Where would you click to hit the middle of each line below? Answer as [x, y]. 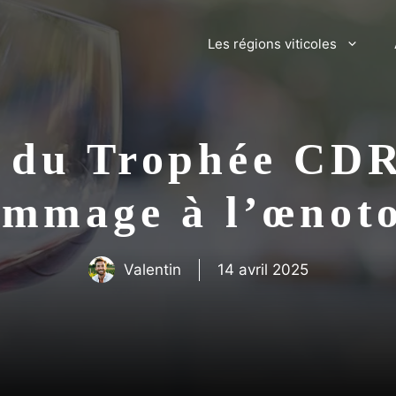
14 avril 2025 [263, 269]
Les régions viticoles [272, 44]
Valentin [152, 269]
